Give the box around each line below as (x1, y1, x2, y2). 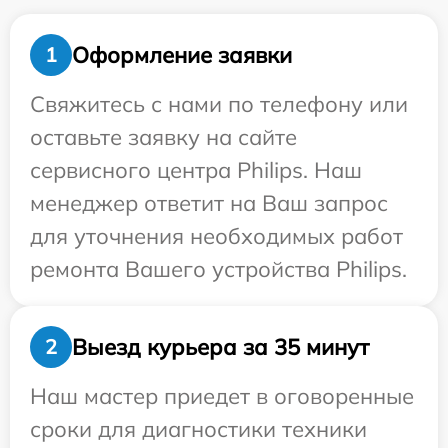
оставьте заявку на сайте (30, 123, 297, 152)
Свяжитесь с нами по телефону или (30, 90, 408, 119)
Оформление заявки (72, 40, 292, 69)
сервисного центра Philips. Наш (30, 156, 362, 185)
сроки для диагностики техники (30, 415, 367, 444)
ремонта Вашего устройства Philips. (30, 255, 407, 284)
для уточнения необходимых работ (30, 222, 403, 251)
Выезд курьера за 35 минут (72, 332, 369, 361)
